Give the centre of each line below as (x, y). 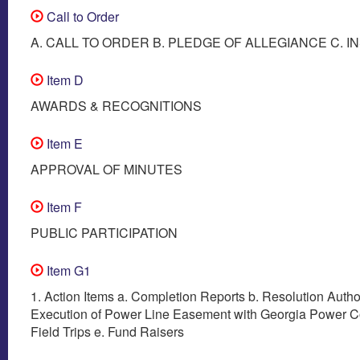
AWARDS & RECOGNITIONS (116, 105)
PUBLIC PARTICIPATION (104, 232)
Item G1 (67, 270)
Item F (63, 207)
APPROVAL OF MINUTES (106, 169)
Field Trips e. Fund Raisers (107, 331)
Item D (63, 80)
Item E (63, 143)
